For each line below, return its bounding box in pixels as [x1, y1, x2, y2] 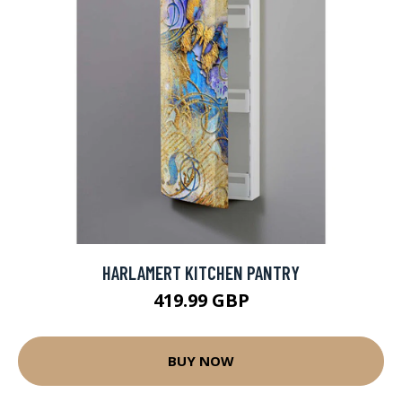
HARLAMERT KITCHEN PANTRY [102, 260, 300, 284]
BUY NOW [168, 352, 234, 371]
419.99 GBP [153, 287, 249, 312]
